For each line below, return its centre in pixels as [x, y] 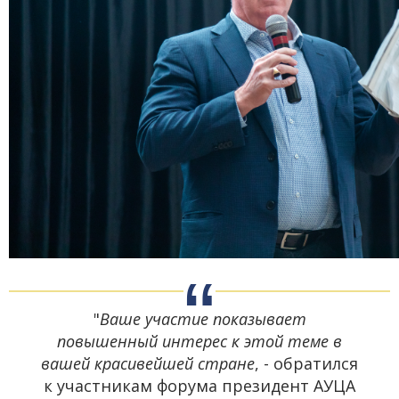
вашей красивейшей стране [148, 364]
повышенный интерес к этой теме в [199, 342]
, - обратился [306, 364]
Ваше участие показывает [203, 319]
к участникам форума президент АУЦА [199, 386]
